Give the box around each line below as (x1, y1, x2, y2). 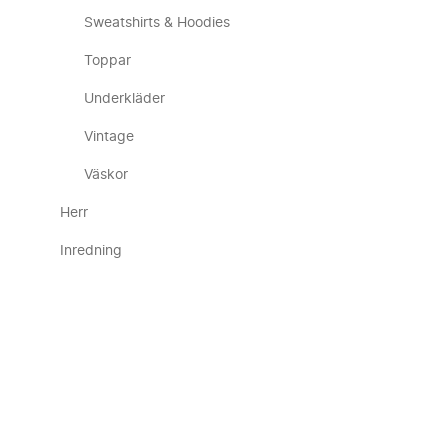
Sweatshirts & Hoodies (84, 16, 230, 30)
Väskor (84, 168, 128, 182)
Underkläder (84, 92, 165, 106)
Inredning (60, 244, 122, 258)
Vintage (84, 130, 134, 144)
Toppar (84, 54, 131, 68)
